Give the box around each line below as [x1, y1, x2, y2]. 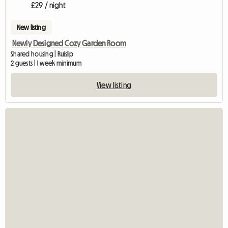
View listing [97, 80, 131, 89]
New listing [17, 23, 46, 31]
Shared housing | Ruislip [11, 50, 74, 58]
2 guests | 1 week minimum [11, 59, 81, 67]
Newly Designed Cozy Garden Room [12, 39, 126, 47]
